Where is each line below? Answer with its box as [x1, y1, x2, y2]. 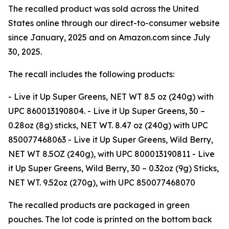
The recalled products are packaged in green [8, 200, 190, 210]
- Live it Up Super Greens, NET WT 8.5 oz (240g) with [8, 91, 214, 102]
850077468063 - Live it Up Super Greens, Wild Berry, [8, 134, 213, 145]
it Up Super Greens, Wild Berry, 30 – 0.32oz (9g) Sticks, [8, 163, 219, 173]
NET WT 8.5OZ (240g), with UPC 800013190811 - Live [8, 149, 215, 159]
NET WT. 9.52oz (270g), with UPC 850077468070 [8, 177, 195, 188]
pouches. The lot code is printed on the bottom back [8, 214, 212, 224]
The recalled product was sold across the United [8, 4, 199, 14]
